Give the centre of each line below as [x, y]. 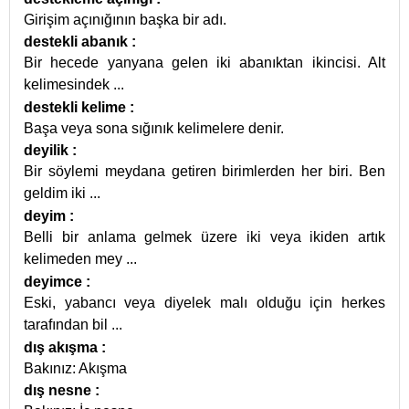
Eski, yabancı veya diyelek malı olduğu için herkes [204, 303]
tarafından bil [68, 325]
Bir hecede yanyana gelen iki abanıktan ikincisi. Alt [204, 63]
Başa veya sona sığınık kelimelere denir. [154, 128]
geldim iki [57, 193]
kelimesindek [68, 84]
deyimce [55, 282]
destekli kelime [77, 107]
